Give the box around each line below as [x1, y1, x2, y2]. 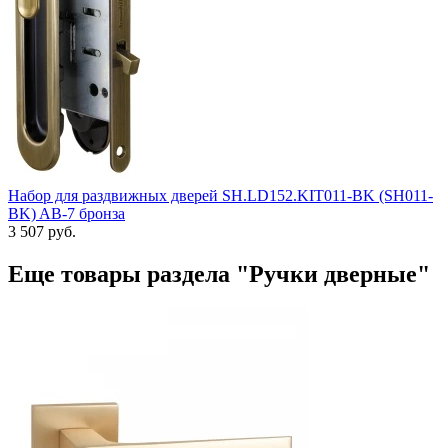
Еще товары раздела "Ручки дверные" [8, 260, 430, 287]
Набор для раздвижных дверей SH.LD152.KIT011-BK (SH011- [8, 186, 433, 204]
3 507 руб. [8, 222, 76, 240]
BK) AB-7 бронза [8, 204, 125, 222]
